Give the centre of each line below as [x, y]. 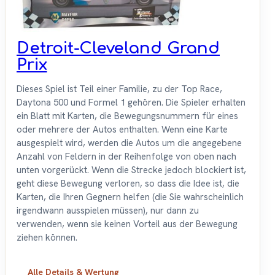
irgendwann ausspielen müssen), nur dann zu [108, 211]
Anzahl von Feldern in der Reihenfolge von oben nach [126, 157]
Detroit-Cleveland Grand [118, 48]
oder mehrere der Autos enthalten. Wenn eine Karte [122, 130]
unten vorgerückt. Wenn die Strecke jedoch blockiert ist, [131, 170]
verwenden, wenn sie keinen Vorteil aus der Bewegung [127, 224]
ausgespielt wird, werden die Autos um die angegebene [129, 143]
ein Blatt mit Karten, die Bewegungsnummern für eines [127, 116]
